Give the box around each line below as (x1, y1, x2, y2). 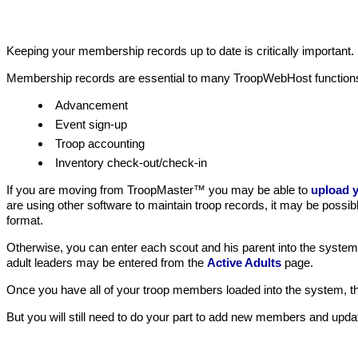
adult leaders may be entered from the (6, 256, 207, 269)
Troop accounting (55, 137, 145, 150)
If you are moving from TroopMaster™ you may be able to (6, 183, 311, 197)
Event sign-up (55, 117, 127, 131)
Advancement (55, 98, 128, 112)
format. (6, 213, 43, 227)
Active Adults (207, 256, 281, 269)
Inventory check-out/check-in (55, 156, 207, 169)
